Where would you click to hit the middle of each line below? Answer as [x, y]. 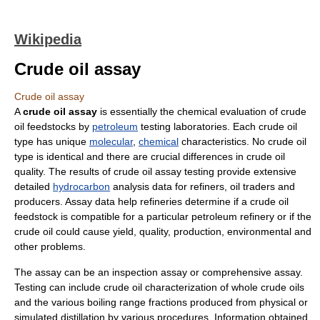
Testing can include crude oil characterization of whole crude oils [159, 287]
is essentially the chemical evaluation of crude [202, 111]
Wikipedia [48, 39]
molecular [111, 141]
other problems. [50, 246]
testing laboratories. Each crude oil [217, 126]
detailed [34, 186]
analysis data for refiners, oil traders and [202, 186]
